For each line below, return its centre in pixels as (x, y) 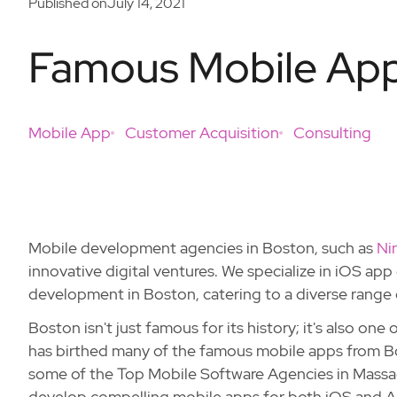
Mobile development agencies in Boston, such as (202, 248)
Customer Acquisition (202, 132)
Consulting (332, 132)
